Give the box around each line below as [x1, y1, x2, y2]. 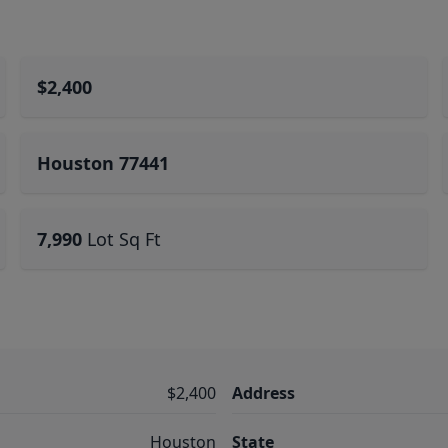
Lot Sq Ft [87, 227, 162, 251]
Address [232, 382, 295, 404]
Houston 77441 [37, 151, 170, 175]
